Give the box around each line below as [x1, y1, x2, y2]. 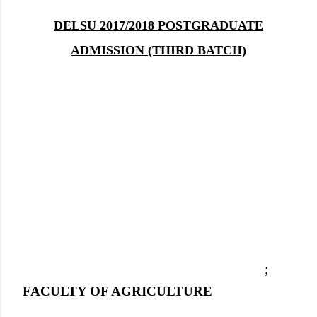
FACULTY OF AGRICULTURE [23, 283, 212, 299]
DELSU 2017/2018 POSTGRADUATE [54, 18, 263, 33]
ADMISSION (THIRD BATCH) [71, 43, 246, 58]
